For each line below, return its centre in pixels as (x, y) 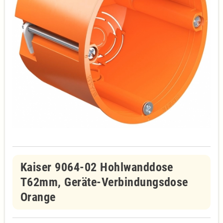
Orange (38, 197)
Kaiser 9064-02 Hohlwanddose (97, 167)
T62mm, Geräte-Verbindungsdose (104, 182)
